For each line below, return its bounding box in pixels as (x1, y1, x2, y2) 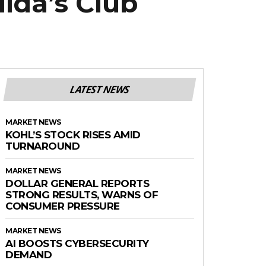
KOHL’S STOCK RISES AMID (5, 128, 141, 141)
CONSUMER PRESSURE (5, 199, 120, 212)
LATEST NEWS (69, 82, 131, 96)
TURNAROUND (5, 140, 80, 152)
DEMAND (5, 248, 52, 261)
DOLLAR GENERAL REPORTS (5, 177, 149, 189)
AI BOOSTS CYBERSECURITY (5, 237, 149, 249)
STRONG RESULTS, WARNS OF (5, 188, 158, 201)
